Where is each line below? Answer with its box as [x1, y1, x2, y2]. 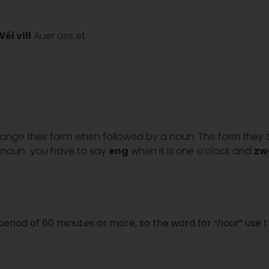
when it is [128, 144, 176, 158]
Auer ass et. [31, 28, 87, 43]
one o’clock [176, 144, 230, 158]
